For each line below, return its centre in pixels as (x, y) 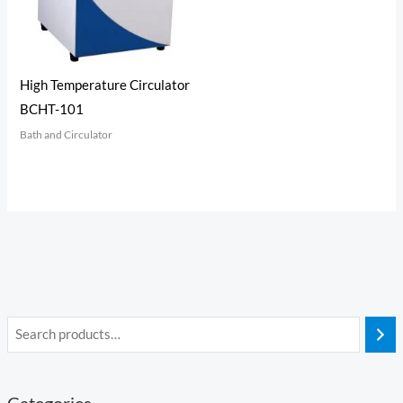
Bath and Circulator (67, 135)
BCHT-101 (52, 110)
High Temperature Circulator (105, 85)
